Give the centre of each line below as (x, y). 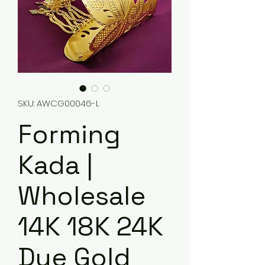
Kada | (55, 165)
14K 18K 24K (91, 227)
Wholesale (82, 196)
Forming (69, 134)
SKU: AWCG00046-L (59, 103)
